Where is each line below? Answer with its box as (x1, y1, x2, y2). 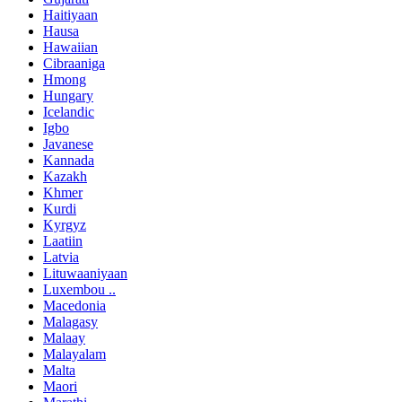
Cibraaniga (43, 56, 105, 72)
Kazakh (43, 169, 87, 185)
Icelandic (43, 104, 94, 120)
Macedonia (43, 298, 106, 314)
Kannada (43, 153, 94, 169)
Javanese (43, 136, 93, 153)
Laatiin (43, 233, 83, 249)
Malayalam (43, 346, 106, 363)
